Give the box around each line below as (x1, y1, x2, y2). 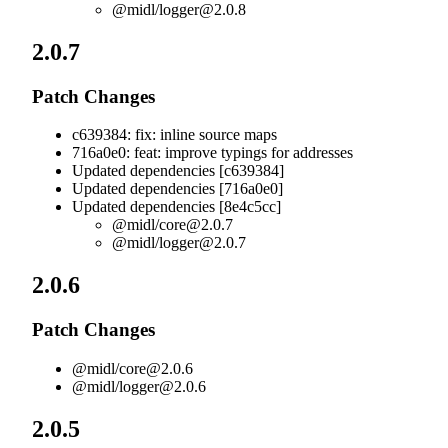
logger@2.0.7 (159, 234, 246, 252)
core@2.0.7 (159, 216, 233, 234)
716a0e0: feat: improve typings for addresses (72, 144, 353, 162)
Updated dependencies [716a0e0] (72, 180, 283, 198)
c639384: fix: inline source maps (72, 126, 277, 144)
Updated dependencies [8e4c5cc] (72, 198, 281, 216)
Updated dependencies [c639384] (72, 162, 284, 180)
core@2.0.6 (119, 359, 193, 377)
